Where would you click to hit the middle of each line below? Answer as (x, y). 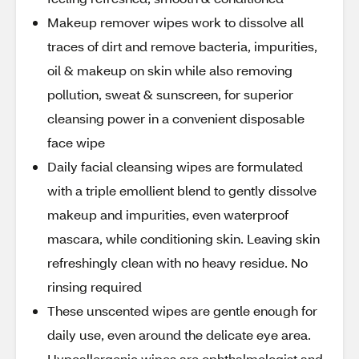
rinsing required (95, 286)
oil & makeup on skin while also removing (170, 70)
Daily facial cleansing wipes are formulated (175, 166)
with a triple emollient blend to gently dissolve (182, 190)
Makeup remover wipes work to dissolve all (175, 22)
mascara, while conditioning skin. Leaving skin (184, 238)
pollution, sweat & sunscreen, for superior (170, 94)
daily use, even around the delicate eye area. (179, 335)
